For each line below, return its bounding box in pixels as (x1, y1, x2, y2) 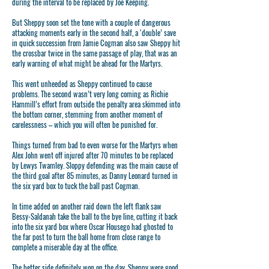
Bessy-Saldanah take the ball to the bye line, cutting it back (12, 210, 177, 222)
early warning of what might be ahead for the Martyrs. (12, 57, 162, 69)
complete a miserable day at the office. (12, 241, 118, 253)
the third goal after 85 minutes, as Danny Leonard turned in (12, 169, 178, 181)
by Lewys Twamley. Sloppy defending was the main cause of (12, 159, 178, 171)
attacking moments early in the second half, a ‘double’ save (12, 26, 176, 38)
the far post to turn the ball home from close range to (12, 231, 160, 243)
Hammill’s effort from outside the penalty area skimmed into (12, 98, 180, 110)
